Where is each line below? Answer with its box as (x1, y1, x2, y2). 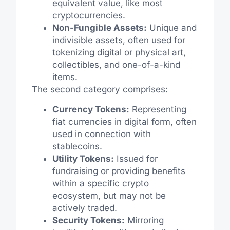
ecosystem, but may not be (52, 190, 166, 201)
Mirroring (124, 215, 164, 225)
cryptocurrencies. (52, 10, 125, 21)
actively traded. (52, 202, 117, 213)
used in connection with (52, 128, 151, 139)
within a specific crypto (52, 178, 149, 188)
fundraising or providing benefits (52, 165, 185, 176)
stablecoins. (52, 141, 102, 151)
